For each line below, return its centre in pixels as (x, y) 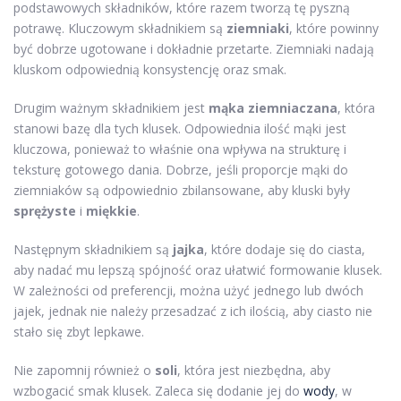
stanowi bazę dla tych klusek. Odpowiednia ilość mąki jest (180, 128)
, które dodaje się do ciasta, (285, 249)
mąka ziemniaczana (273, 107)
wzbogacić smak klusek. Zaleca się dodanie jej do (158, 390)
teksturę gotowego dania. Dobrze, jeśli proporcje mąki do (181, 169)
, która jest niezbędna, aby (254, 370)
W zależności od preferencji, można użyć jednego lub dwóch (188, 290)
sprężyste (45, 210)
